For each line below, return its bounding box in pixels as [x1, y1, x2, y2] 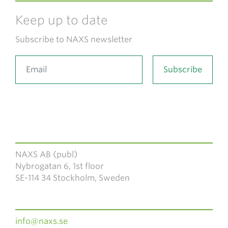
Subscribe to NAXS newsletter [15, 35, 132, 44]
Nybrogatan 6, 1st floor [15, 161, 104, 171]
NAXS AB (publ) [15, 150, 77, 159]
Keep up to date [15, 13, 108, 27]
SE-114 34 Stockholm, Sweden [15, 173, 130, 183]
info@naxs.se [15, 216, 68, 226]
